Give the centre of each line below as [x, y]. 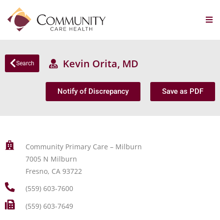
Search [25, 63]
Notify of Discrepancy [93, 91]
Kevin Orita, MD [98, 63]
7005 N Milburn [51, 159]
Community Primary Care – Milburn [83, 147]
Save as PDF [183, 91]
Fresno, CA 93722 [54, 171]
